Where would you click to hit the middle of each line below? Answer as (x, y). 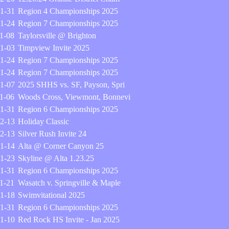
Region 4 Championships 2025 (68, 11)
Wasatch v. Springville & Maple (69, 183)
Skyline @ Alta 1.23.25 (56, 158)
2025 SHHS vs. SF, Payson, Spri (71, 85)
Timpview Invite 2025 (54, 48)
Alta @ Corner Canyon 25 (61, 146)
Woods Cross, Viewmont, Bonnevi (74, 97)
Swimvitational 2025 (51, 195)
